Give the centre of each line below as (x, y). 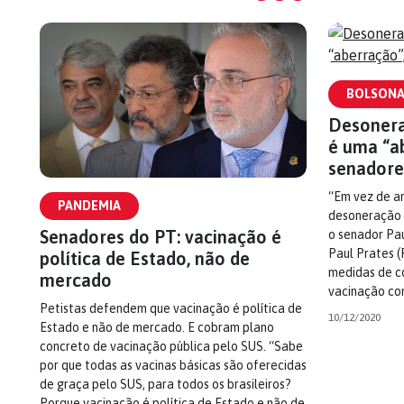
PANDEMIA (89, 206)
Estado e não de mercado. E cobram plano (157, 327)
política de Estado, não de (145, 258)
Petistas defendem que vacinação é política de (171, 308)
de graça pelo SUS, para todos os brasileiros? (165, 384)
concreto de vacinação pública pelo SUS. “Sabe (171, 346)
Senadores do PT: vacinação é (161, 237)
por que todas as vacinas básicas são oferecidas (173, 365)
